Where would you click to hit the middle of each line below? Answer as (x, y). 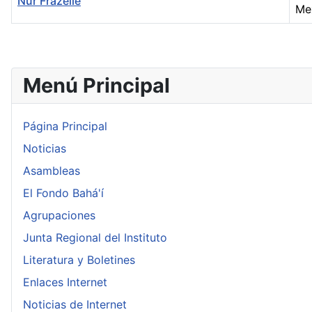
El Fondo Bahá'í (63, 193)
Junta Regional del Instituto (95, 238)
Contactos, (39, 32)
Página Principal (65, 126)
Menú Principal (96, 86)
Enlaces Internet (65, 282)
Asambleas (52, 171)
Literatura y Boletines (79, 260)
